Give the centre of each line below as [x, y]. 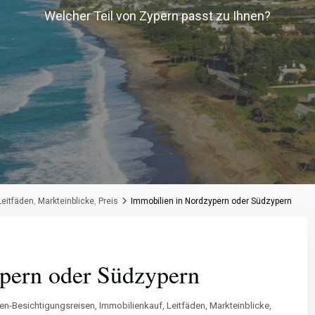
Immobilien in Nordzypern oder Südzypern [211, 201]
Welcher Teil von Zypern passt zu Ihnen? [157, 16]
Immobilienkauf [131, 306]
